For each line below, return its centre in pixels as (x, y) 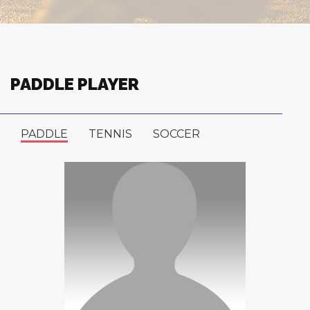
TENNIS (110, 134)
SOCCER (176, 134)
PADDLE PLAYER (75, 84)
